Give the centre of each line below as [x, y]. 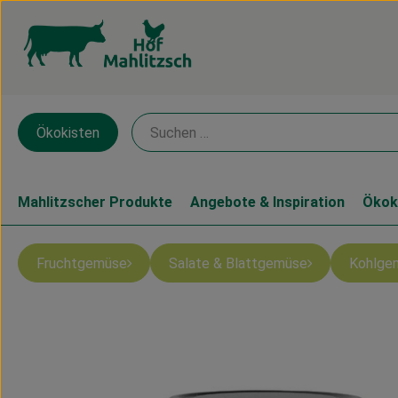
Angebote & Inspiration [267, 202]
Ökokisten [68, 132]
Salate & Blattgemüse [238, 263]
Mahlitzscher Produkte [95, 202]
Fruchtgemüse [82, 263]
